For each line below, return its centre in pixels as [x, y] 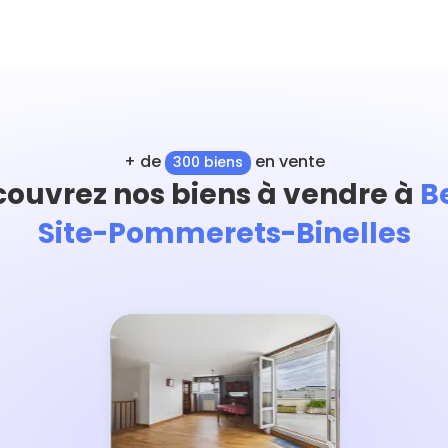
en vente [287, 161]
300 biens [207, 162]
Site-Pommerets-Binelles [224, 233]
